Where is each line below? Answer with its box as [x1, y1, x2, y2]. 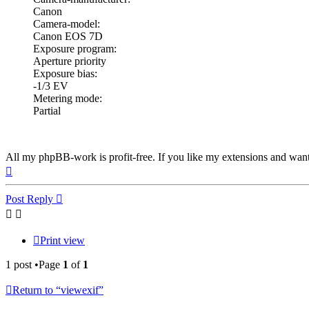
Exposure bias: [33, 67, 97, 79]
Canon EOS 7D [33, 30, 103, 42]
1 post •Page [6, 258, 63, 270]
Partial [33, 104, 61, 117]
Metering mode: [33, 92, 102, 104]
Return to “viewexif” [12, 283, 103, 296]
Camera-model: [33, 17, 100, 30]
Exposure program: [33, 42, 117, 54]
